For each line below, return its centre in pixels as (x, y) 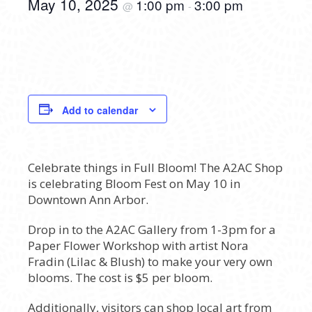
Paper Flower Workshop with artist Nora (138, 246)
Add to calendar (100, 110)
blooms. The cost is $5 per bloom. (120, 278)
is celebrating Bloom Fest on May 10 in (134, 184)
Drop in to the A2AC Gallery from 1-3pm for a (152, 230)
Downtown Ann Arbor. (88, 200)
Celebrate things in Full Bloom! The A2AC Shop (155, 168)
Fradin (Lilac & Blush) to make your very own (150, 262)
